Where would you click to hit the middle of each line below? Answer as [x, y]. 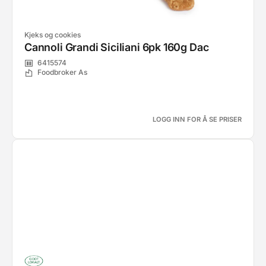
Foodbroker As [62, 72]
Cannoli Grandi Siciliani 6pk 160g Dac [117, 47]
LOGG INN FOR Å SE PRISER [197, 119]
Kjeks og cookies [53, 35]
